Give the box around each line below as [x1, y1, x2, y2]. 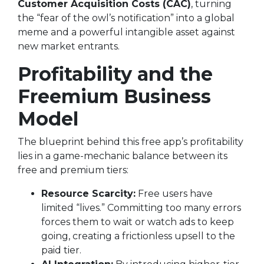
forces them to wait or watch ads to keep [41, 216, 234, 227]
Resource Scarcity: [41, 188, 136, 199]
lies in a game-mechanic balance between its [18, 150, 227, 161]
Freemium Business [18, 85, 211, 108]
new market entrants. [18, 41, 120, 52]
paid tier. [41, 245, 81, 256]
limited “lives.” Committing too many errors [41, 202, 241, 213]
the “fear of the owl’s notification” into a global [18, 12, 235, 24]
